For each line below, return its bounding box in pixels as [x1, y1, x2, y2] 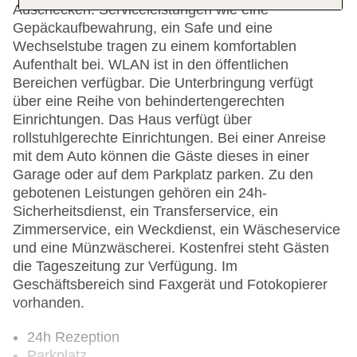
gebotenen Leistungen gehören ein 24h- [13, 185, 267, 202]
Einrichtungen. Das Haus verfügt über [13, 112, 252, 128]
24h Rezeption [27, 329, 120, 346]
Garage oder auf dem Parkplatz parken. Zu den [13, 167, 313, 183]
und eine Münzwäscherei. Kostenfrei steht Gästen [13, 240, 329, 257]
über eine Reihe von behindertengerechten [13, 93, 284, 110]
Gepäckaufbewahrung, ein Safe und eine [13, 20, 273, 37]
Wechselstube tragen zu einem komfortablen [13, 38, 296, 55]
